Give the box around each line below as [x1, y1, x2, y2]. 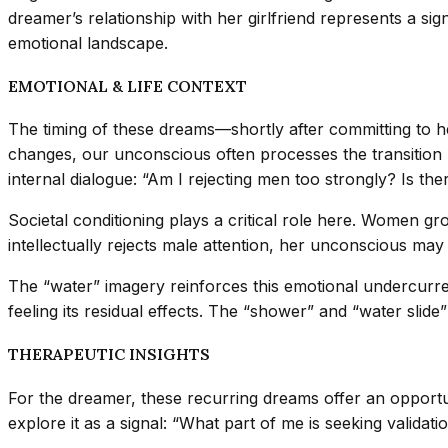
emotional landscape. [8, 32, 168, 53]
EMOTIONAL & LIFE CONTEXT [8, 75, 247, 96]
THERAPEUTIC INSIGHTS [8, 344, 210, 365]
